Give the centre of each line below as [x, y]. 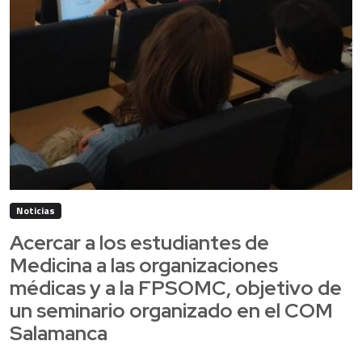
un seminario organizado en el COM [171, 311]
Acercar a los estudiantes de [139, 243]
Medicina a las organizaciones [144, 266]
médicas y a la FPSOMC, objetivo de [176, 288]
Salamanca [59, 334]
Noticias [35, 211]
